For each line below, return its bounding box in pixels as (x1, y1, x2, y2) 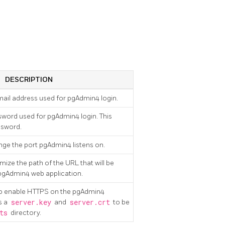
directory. (9, 208, 41, 217)
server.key (11, 198, 51, 207)
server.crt (69, 198, 110, 207)
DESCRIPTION (5, 75, 53, 84)
